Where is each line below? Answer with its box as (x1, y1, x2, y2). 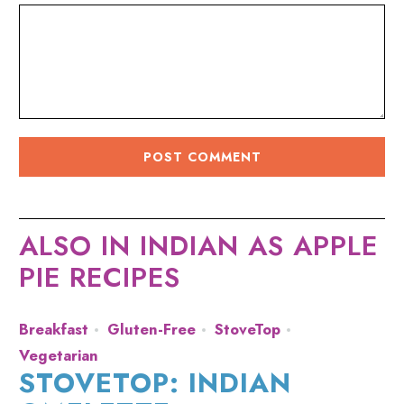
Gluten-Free (107, 318, 197, 341)
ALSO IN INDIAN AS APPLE (19, 226, 379, 266)
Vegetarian (19, 344, 99, 367)
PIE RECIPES (19, 258, 181, 298)
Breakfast (19, 318, 89, 341)
